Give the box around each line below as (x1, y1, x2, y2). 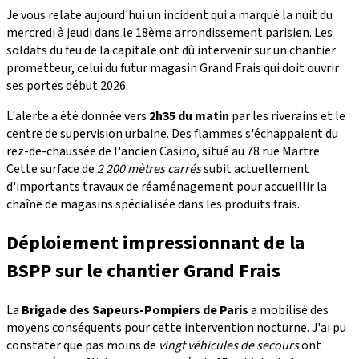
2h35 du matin (149, 107, 229, 125)
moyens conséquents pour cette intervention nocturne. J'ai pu (6, 318, 346, 337)
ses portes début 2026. (6, 76, 128, 95)
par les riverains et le (229, 107, 345, 125)
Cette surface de (6, 159, 97, 178)
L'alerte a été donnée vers (6, 107, 149, 125)
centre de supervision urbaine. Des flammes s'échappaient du (6, 124, 338, 143)
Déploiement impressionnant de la (6, 228, 305, 257)
